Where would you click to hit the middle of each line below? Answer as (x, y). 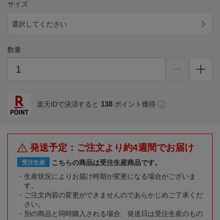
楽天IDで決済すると (68, 104)
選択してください (39, 24)
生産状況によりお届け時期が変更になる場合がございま (110, 177)
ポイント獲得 (135, 104)
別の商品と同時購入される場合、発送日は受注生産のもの (113, 214)
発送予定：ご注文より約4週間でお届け (112, 148)
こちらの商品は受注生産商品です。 (107, 163)
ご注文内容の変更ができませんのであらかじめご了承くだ (113, 195)
